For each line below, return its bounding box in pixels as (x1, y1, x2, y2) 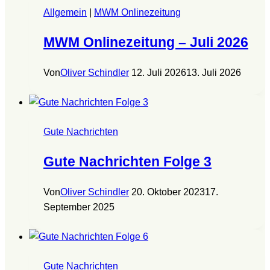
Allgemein (43, 7, 87, 17)
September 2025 (43, 201, 115, 212)
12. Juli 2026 (131, 67, 186, 78)
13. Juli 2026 (186, 67, 241, 78)
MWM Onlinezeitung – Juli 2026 (43, 34, 248, 50)
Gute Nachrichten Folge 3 (43, 153, 212, 169)
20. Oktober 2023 (131, 186, 205, 197)
